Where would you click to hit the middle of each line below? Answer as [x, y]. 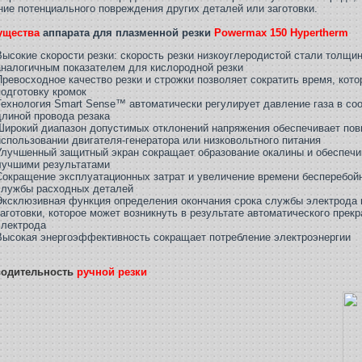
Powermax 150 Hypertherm [281, 33]
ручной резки [112, 272]
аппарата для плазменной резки [127, 33]
